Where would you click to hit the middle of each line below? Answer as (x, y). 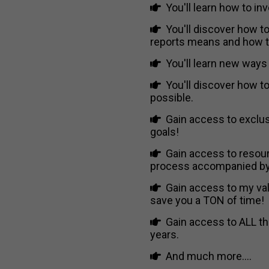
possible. (171, 98)
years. (164, 234)
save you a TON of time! (207, 200)
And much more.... (208, 256)
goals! (164, 132)
